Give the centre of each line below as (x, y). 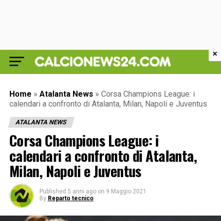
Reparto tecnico (71, 198)
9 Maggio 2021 (126, 191)
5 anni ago (82, 191)
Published (53, 191)
